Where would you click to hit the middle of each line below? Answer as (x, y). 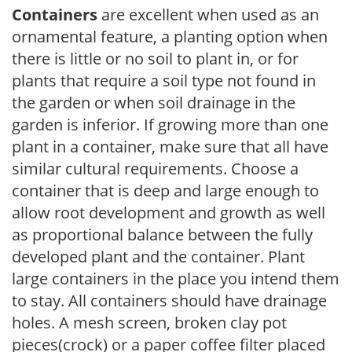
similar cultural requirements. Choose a (155, 168)
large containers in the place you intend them (176, 278)
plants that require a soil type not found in (164, 80)
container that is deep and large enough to (165, 190)
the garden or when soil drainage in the (154, 102)
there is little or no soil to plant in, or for (155, 58)
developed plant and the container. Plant (158, 256)
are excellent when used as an (208, 14)
